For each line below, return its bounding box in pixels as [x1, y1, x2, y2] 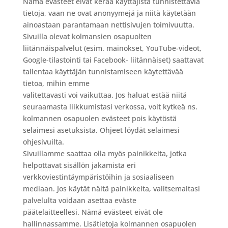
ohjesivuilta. [22, 137, 64, 147]
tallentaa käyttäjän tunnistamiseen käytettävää [22, 67, 183, 76]
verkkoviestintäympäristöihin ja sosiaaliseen [22, 172, 174, 182]
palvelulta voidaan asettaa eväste [22, 195, 136, 205]
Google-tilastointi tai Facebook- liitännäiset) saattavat [22, 55, 204, 65]
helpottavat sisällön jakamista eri [22, 160, 136, 170]
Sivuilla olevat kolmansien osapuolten [22, 32, 152, 41]
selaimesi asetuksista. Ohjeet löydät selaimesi [22, 125, 180, 135]
